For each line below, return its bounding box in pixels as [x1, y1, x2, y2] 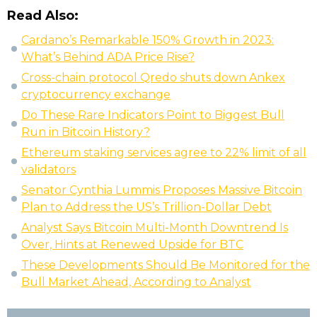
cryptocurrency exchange [21, 88, 171, 102]
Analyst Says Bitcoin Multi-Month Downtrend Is [21, 221, 288, 235]
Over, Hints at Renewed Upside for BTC [21, 238, 243, 252]
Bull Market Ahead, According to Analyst [21, 275, 251, 289]
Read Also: [7, 8, 79, 24]
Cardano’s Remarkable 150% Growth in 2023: [21, 33, 274, 47]
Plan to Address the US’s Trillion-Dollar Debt [21, 200, 272, 214]
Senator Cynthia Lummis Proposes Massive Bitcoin [21, 183, 302, 197]
